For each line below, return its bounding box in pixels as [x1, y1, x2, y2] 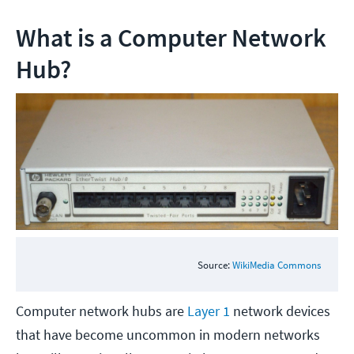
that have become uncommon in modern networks [16, 326, 320, 345]
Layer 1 [187, 302, 230, 321]
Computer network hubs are [16, 302, 187, 321]
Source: [197, 258, 232, 271]
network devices [230, 302, 330, 321]
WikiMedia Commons [232, 258, 321, 271]
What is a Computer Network [16, 22, 326, 55]
